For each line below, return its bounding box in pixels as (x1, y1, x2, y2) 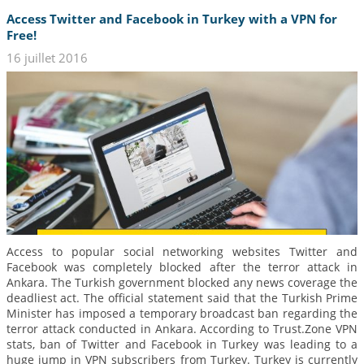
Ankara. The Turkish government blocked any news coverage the (6, 275, 358, 291)
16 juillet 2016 (6, 49, 88, 66)
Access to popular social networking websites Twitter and (6, 244, 358, 260)
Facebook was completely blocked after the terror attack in (6, 259, 358, 275)
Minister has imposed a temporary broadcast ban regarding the (6, 305, 358, 322)
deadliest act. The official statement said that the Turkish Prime (6, 290, 358, 306)
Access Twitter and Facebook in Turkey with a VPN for (6, 11, 337, 28)
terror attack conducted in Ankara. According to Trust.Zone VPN (6, 321, 358, 337)
